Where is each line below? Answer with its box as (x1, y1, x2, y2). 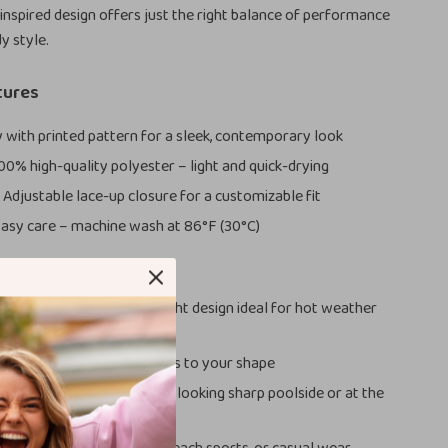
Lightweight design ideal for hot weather (108, 296, 378, 321)
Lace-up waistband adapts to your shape (6, 351, 276, 376)
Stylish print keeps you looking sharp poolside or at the (24, 381, 385, 406)
